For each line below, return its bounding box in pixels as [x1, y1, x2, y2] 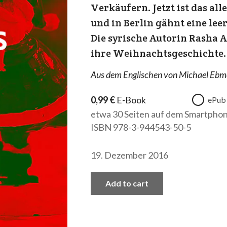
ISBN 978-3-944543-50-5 [90, 122, 191, 133]
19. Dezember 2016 [90, 149, 168, 161]
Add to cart [105, 178, 148, 188]
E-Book [116, 94, 146, 105]
